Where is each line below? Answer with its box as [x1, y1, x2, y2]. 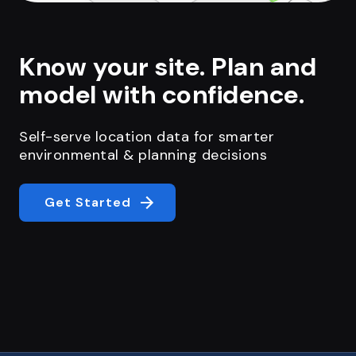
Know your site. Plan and [19, 50, 316, 84]
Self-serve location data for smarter [19, 127, 274, 147]
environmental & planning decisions [19, 145, 267, 165]
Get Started [44, 194, 131, 211]
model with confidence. [19, 78, 304, 112]
